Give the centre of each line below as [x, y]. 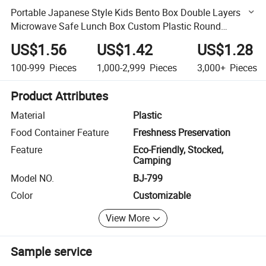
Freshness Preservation [182, 133]
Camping [152, 161]
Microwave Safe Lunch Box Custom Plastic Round [116, 26]
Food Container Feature [60, 133]
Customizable [162, 196]
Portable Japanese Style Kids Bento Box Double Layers [126, 12]
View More [128, 218]
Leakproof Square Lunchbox [70, 39]
